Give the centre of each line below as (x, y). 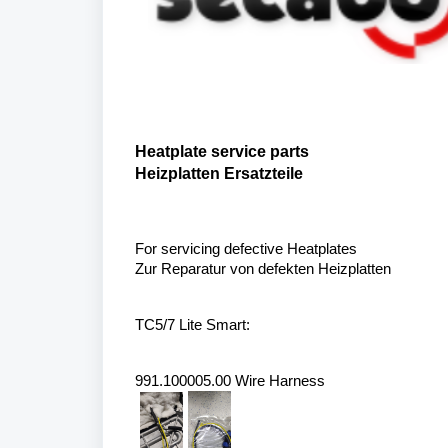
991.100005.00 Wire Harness (232, 381)
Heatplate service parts (224, 151)
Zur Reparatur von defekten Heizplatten (263, 269)
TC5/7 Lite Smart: (194, 325)
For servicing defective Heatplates (246, 249)
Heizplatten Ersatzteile (221, 173)
